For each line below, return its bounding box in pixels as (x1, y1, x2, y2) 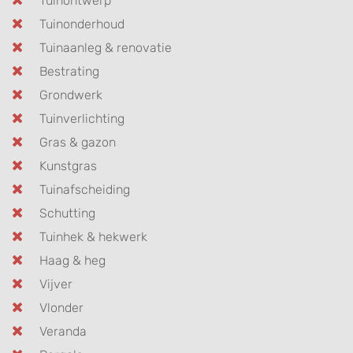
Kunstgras (39, 158, 97, 173)
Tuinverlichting (39, 110, 124, 126)
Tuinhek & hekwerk (39, 229, 147, 244)
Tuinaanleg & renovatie (39, 39, 172, 55)
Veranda (39, 323, 87, 339)
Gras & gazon (39, 134, 116, 150)
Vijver (39, 276, 72, 292)
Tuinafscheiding (39, 181, 130, 197)
